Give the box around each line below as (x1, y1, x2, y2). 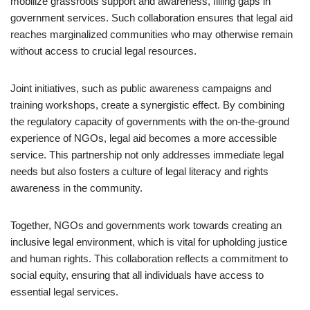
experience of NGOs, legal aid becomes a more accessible (10, 132, 277, 144)
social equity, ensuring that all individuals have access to (10, 269, 264, 281)
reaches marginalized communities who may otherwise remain (10, 28, 293, 40)
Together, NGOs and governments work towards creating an (10, 219, 282, 231)
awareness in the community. (10, 182, 143, 194)
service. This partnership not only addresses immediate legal (10, 149, 284, 161)
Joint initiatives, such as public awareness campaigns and (10, 82, 271, 94)
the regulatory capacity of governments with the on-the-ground (10, 116, 289, 127)
